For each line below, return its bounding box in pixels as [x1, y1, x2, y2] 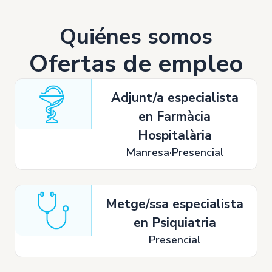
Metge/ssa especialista [106, 195, 244, 212]
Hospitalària [137, 127, 212, 144]
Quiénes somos [59, 22, 212, 52]
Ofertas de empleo [29, 47, 243, 80]
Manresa [125, 145, 169, 160]
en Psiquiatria [133, 214, 216, 231]
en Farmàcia [138, 108, 211, 125]
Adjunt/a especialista [110, 89, 239, 106]
